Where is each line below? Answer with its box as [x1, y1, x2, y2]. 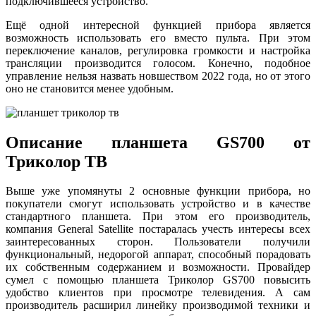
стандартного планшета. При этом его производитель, [6, 210, 310, 223]
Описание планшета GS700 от [6, 133, 310, 152]
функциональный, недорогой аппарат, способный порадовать [6, 248, 310, 261]
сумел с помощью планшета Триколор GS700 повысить [6, 274, 310, 286]
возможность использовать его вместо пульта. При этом [6, 31, 310, 44]
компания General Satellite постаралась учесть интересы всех [6, 223, 310, 236]
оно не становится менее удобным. [6, 82, 174, 95]
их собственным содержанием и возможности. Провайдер [6, 261, 310, 274]
